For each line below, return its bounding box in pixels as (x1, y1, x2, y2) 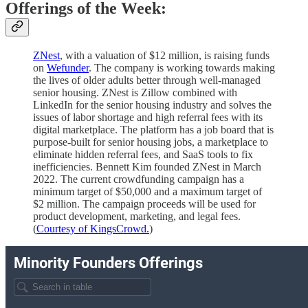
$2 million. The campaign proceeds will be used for (33, 198, 256, 210)
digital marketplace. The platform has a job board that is (33, 124, 274, 136)
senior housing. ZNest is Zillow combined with (33, 87, 237, 99)
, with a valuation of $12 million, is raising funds (60, 49, 269, 62)
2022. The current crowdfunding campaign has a (33, 173, 244, 186)
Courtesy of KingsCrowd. (36, 223, 149, 235)
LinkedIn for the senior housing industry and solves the (33, 99, 272, 111)
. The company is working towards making (89, 62, 275, 74)
